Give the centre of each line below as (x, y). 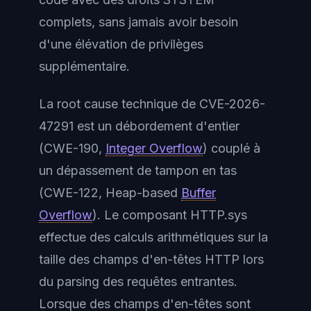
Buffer (199, 193)
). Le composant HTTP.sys (170, 215)
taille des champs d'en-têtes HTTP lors (151, 259)
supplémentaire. (84, 66)
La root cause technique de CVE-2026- (152, 104)
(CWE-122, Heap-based (110, 193)
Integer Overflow (154, 148)
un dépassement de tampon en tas (138, 170)
